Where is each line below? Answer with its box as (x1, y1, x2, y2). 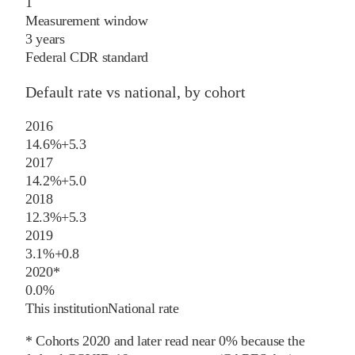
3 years (25, 30, 65, 47)
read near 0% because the (165, 332, 305, 349)
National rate (108, 300, 179, 316)
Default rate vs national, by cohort (25, 82, 246, 101)
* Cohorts (25, 332, 83, 349)
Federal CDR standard (25, 48, 148, 65)
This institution (25, 300, 109, 316)
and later (109, 332, 162, 349)
